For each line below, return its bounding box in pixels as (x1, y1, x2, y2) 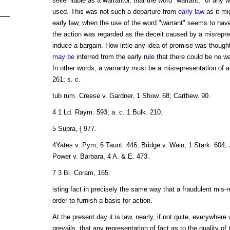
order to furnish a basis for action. (52, 197, 152, 205)
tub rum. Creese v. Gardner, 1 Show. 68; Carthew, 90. (52, 92, 210, 100)
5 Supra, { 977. (52, 125, 97, 133)
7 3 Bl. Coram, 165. (52, 169, 110, 177)
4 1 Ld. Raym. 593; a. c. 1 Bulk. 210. (52, 108, 163, 117)
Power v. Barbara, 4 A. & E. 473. (52, 152, 149, 161)
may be (52, 53, 74, 61)
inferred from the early (74, 53, 144, 61)
